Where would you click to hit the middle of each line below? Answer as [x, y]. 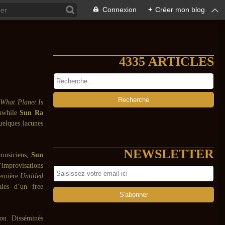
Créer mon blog [180, 10]
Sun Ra [32, 113]
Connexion [120, 10]
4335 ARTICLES [166, 62]
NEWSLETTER [169, 154]
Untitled [32, 176]
